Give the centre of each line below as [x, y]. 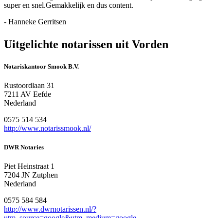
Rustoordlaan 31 [29, 86]
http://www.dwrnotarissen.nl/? [50, 209]
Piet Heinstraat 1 [29, 166]
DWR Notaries [24, 147]
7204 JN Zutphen [31, 175]
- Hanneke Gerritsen [35, 21]
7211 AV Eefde [27, 94]
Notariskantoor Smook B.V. [41, 66]
